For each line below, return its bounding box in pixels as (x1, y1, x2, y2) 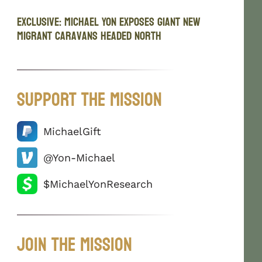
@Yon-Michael (43, 151, 116, 164)
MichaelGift (43, 125, 102, 137)
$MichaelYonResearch (43, 177, 153, 190)
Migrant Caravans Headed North (17, 25, 162, 47)
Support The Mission (17, 82, 163, 117)
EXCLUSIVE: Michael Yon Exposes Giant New (17, 11, 201, 33)
